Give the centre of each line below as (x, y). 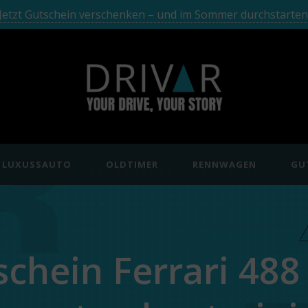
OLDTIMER (132, 164)
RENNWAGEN (224, 164)
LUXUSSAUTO (37, 164)
